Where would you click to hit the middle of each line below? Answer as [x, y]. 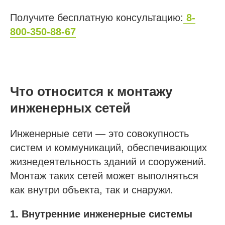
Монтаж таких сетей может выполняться [104, 176]
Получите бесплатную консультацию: [97, 17]
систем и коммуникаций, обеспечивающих [108, 147]
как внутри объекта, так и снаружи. [92, 190]
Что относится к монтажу [91, 91]
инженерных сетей [70, 108]
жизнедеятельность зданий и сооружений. [108, 161]
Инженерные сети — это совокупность [99, 133]
